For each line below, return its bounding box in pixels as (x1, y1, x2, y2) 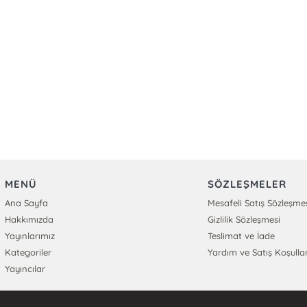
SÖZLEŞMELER (208, 177, 287, 191)
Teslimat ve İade (208, 230, 275, 241)
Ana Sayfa (4, 197, 48, 208)
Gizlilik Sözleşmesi (208, 214, 281, 225)
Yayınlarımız (4, 230, 55, 241)
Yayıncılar (4, 263, 45, 274)
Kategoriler (4, 247, 51, 258)
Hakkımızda (4, 214, 53, 225)
